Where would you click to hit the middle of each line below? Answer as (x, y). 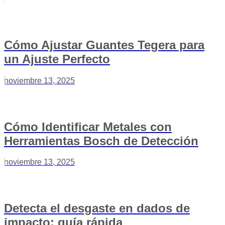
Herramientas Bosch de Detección (101, 141)
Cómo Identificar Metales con (88, 127)
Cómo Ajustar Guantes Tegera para (104, 45)
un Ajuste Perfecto (57, 59)
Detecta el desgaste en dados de (97, 208)
